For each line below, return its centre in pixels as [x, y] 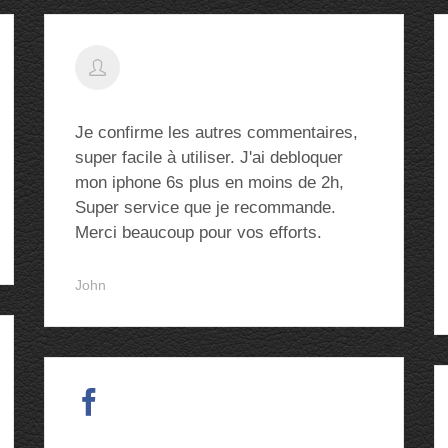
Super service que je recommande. [205, 207]
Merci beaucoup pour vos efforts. [198, 232]
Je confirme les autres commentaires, [216, 132]
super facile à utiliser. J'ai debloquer [209, 157]
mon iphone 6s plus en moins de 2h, [209, 182]
